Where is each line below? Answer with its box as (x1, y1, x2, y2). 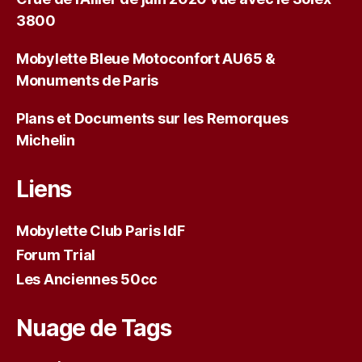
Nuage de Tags (16, 314, 171, 342)
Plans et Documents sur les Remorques (16, 109, 288, 127)
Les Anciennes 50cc (16, 270, 158, 288)
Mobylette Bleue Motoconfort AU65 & (16, 49, 276, 67)
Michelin (16, 131, 75, 149)
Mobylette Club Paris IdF (16, 221, 185, 239)
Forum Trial (16, 246, 96, 263)
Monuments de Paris (16, 71, 159, 89)
